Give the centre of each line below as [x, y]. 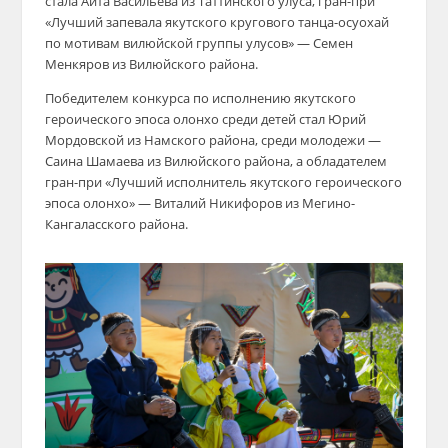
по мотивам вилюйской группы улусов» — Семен [198, 43]
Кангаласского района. [116, 224]
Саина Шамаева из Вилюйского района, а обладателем [215, 161]
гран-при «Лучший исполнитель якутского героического [223, 182]
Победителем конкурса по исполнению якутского [200, 98]
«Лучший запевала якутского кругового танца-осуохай [216, 22]
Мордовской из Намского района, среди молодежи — [212, 140]
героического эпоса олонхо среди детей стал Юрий [205, 119]
